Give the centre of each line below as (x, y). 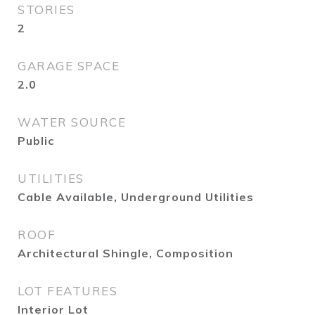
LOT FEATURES (67, 291)
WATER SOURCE (72, 122)
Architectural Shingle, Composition (126, 253)
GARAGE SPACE (69, 66)
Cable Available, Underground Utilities (136, 197)
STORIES (46, 9)
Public (36, 141)
